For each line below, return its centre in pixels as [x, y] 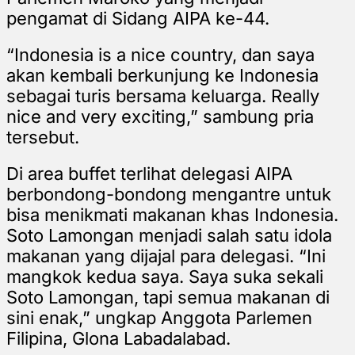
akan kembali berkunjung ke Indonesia [162, 75]
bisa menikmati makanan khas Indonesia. [172, 214]
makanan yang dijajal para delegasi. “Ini [166, 256]
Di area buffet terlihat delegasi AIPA [149, 173]
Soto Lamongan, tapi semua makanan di [168, 297]
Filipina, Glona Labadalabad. [118, 338]
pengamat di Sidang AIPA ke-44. [138, 18]
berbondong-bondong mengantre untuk [169, 194]
